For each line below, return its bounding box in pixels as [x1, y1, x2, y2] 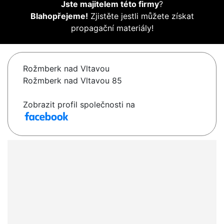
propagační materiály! [70, 23, 153, 33]
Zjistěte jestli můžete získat [87, 11, 194, 21]
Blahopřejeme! [30, 11, 88, 21]
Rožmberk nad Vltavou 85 [23, 75, 122, 86]
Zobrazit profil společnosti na [23, 99, 135, 110]
